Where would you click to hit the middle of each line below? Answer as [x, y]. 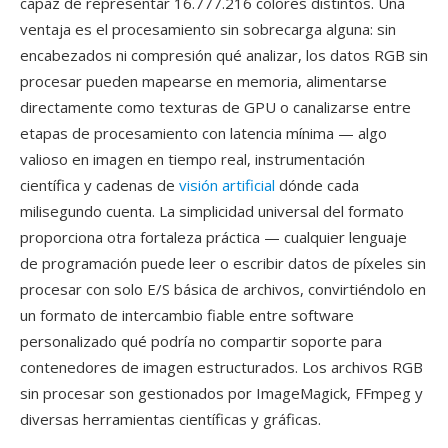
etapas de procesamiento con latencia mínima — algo [203, 133]
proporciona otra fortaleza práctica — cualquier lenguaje [213, 237]
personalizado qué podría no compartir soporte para [201, 341]
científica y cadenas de [99, 185]
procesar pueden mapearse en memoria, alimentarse [203, 81]
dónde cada [317, 185]
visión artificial [227, 185]
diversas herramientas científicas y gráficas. [170, 419]
